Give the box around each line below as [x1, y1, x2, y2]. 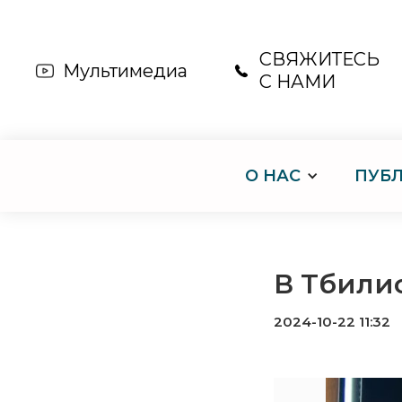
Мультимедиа [63, 59, 188, 82]
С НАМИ [259, 71, 336, 92]
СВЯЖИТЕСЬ [259, 48, 380, 70]
